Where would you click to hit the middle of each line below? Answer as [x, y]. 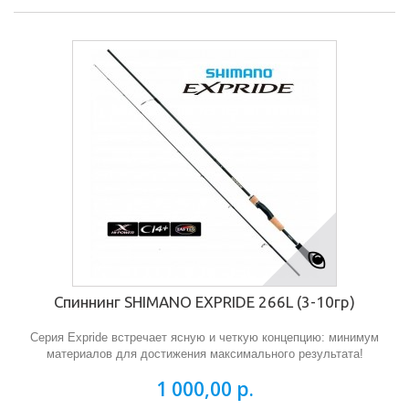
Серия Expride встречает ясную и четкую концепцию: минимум [204, 337]
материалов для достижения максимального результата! [204, 354]
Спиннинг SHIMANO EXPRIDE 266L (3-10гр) [204, 302]
